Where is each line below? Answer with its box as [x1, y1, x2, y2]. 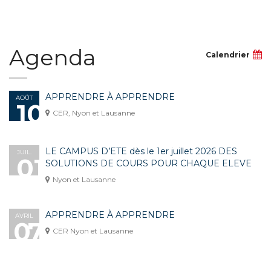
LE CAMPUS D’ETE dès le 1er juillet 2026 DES [45, 146, 237, 157]
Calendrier [206, 50, 250, 59]
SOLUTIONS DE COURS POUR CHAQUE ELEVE [45, 158, 252, 169]
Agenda [9, 44, 96, 71]
